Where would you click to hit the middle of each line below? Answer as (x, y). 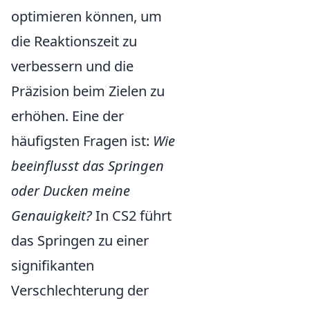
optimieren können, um (86, 17)
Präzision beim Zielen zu (88, 91)
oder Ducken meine (71, 191)
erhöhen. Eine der (67, 116)
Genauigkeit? (52, 216)
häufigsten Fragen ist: (82, 141)
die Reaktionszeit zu (74, 42)
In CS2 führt (132, 216)
